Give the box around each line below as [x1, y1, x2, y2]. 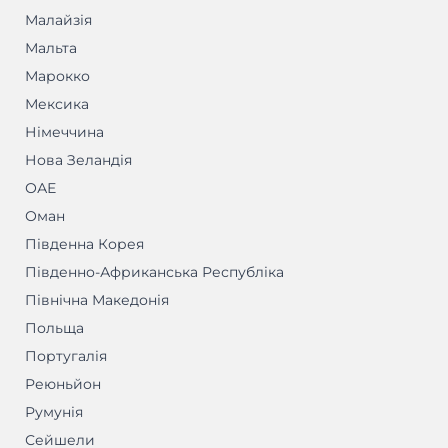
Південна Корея [25, 235, 144, 254]
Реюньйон [25, 375, 101, 394]
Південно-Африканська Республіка [25, 263, 284, 282]
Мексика [25, 95, 89, 114]
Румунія [25, 403, 83, 422]
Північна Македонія [25, 291, 169, 310]
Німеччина [25, 123, 104, 142]
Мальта [25, 39, 77, 58]
